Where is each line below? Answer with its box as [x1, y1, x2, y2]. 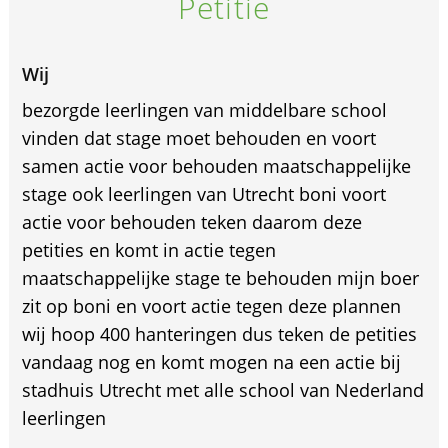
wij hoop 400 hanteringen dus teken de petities [21, 322, 417, 346]
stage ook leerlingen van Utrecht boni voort [21, 182, 386, 206]
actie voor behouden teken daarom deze [21, 210, 362, 234]
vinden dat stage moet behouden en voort [21, 126, 376, 150]
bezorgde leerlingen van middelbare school [21, 98, 387, 122]
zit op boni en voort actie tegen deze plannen [21, 294, 401, 318]
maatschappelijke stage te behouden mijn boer [21, 266, 419, 290]
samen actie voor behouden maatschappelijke [21, 154, 411, 178]
